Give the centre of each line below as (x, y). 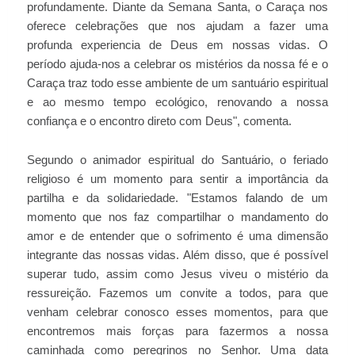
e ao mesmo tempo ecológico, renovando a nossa (177, 102)
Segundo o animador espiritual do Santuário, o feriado (177, 160)
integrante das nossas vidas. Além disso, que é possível (177, 255)
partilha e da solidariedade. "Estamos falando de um (177, 198)
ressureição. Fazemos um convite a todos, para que (177, 293)
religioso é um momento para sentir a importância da (177, 179)
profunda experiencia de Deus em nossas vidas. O (177, 45)
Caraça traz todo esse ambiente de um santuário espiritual (177, 83)
